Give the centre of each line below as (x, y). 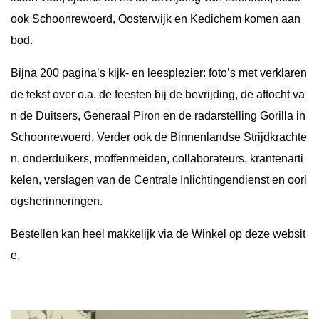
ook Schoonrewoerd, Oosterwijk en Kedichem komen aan (156, 19)
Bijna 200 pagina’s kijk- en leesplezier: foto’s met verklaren (159, 73)
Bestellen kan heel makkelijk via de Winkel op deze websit (158, 234)
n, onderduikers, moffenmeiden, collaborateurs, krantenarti (157, 158)
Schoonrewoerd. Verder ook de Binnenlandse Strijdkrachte (159, 137)
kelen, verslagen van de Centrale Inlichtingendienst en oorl (159, 180)
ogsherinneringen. (57, 201)
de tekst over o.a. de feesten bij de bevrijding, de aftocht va (158, 94)
